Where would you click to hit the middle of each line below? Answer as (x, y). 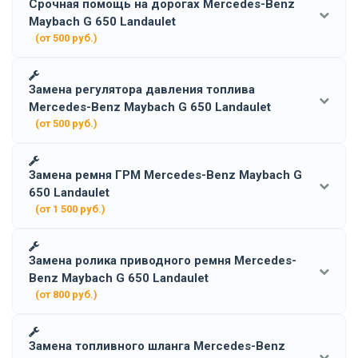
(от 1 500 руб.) (70, 209)
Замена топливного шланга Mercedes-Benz (157, 346)
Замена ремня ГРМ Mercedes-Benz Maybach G (165, 175)
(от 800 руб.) (66, 294)
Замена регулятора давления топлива (142, 89)
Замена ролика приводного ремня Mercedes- (163, 260)
